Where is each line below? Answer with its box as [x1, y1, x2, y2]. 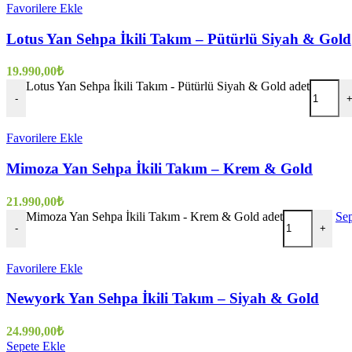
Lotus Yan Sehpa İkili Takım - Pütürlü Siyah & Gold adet [26, 79, 310, 93]
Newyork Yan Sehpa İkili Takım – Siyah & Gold [6, 290, 319, 307]
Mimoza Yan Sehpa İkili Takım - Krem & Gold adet [26, 209, 283, 223]
